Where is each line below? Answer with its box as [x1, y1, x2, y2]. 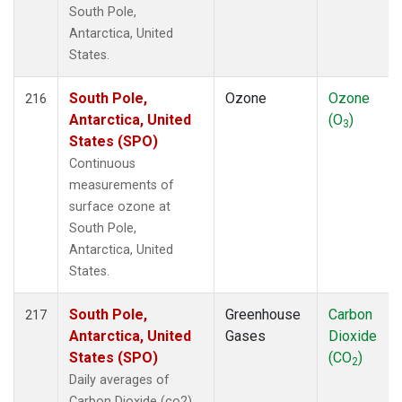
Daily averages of [69, 371, 170, 388]
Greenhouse [225, 305, 301, 323]
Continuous [69, 155, 135, 171]
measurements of [69, 177, 174, 193]
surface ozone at [69, 198, 170, 214]
